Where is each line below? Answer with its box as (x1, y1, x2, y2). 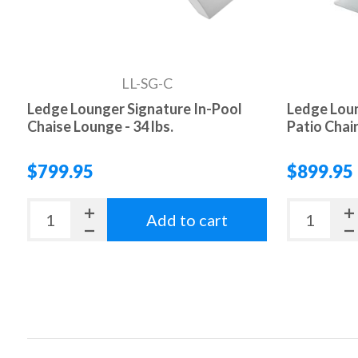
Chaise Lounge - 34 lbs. (26, 117, 173, 136)
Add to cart (145, 210, 228, 230)
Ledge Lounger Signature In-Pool (26, 100, 242, 118)
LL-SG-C (121, 74, 173, 93)
